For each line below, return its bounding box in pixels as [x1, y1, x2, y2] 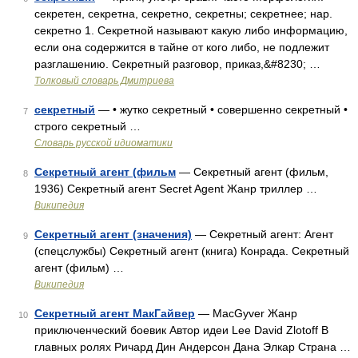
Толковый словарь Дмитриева [34, 75, 174, 86]
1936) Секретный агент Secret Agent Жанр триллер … [34, 182, 317, 195]
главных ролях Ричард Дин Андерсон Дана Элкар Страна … [34, 340, 351, 353]
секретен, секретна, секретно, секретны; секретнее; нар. [34, 7, 332, 20]
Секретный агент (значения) [34, 228, 192, 241]
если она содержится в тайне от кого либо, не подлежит [34, 41, 329, 54]
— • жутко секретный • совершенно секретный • [95, 103, 348, 116]
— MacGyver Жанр [195, 307, 297, 320]
